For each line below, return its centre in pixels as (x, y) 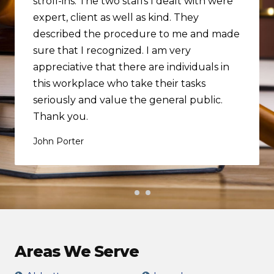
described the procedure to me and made (136, 34)
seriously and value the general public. (128, 100)
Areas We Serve (77, 251)
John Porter (58, 141)
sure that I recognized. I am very (112, 50)
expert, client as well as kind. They (116, 17)
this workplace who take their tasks (119, 83)
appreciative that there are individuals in (131, 67)
